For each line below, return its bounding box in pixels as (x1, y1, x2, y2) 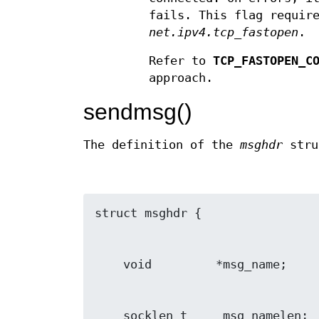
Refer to (148, 54, 213, 68)
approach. (148, 71, 213, 85)
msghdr (240, 138, 283, 152)
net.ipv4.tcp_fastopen (148, 26, 298, 40)
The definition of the (83, 138, 240, 152)
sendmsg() (83, 99, 192, 125)
